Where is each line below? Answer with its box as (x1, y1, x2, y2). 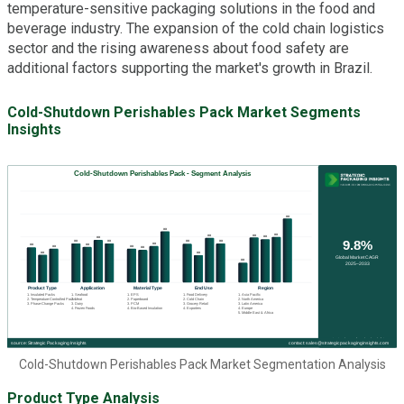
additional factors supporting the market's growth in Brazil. (7, 59, 372, 77)
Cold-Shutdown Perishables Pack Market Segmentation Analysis (18, 357, 386, 372)
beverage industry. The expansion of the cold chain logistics (7, 19, 384, 37)
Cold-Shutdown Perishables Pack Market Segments (7, 104, 361, 122)
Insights (7, 121, 61, 139)
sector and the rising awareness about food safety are (7, 39, 349, 57)
